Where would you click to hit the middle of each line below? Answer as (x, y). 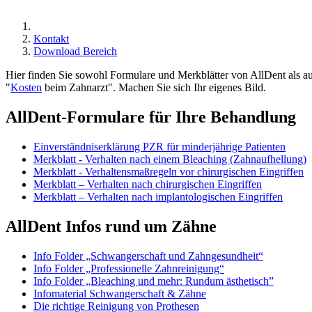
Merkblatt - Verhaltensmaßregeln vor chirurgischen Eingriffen (169, 171)
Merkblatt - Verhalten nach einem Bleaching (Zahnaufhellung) (170, 159)
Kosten (26, 87)
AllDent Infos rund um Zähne (111, 226)
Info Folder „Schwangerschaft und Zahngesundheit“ (148, 256)
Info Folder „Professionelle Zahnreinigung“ (129, 268)
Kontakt (51, 38)
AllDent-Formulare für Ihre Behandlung (151, 117)
